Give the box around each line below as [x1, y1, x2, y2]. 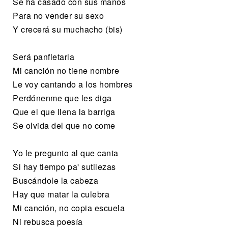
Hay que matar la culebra [13, 188, 109, 200]
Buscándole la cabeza [13, 174, 98, 186]
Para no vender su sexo [13, 9, 104, 21]
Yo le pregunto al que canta [13, 147, 119, 159]
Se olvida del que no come [13, 119, 116, 131]
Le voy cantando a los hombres [13, 78, 133, 90]
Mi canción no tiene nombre [13, 64, 119, 76]
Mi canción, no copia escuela [13, 202, 125, 214]
